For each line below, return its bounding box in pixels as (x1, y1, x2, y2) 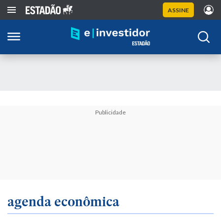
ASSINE (168, 6, 189, 14)
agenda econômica (7, 191, 119, 211)
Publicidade (95, 109, 126, 116)
